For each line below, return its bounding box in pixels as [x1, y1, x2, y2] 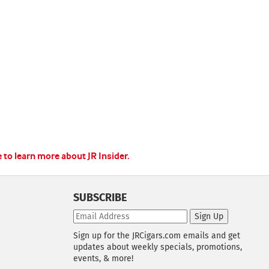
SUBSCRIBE [73, 191, 127, 204]
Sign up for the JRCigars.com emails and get [73, 231, 240, 241]
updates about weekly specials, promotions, [73, 242, 242, 252]
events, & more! [73, 253, 133, 264]
